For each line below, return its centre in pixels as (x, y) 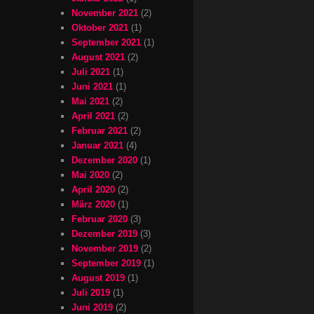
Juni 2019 (92, 307)
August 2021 (98, 57)
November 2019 (105, 248)
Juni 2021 (92, 86)
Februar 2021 (100, 130)
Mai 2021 (90, 101)
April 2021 (93, 116)
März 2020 (93, 204)
